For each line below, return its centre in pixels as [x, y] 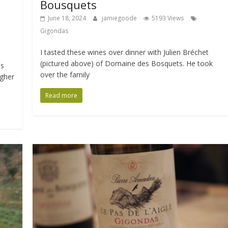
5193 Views [168, 18]
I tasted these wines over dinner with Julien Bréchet [125, 52]
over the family [65, 74]
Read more [62, 95]
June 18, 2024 [67, 18]
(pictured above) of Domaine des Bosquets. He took [127, 63]
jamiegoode [120, 18]
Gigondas [54, 31]
